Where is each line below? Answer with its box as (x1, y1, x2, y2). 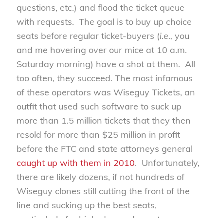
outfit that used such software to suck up (16, 100, 182, 112)
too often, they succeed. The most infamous (16, 72, 193, 84)
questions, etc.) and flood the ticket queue (16, 1, 184, 13)
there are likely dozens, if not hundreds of (16, 171, 184, 182)
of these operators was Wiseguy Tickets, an (16, 86, 195, 98)
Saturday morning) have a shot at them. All (16, 58, 195, 70)
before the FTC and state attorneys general (16, 143, 193, 154)
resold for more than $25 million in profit (16, 128, 180, 140)
